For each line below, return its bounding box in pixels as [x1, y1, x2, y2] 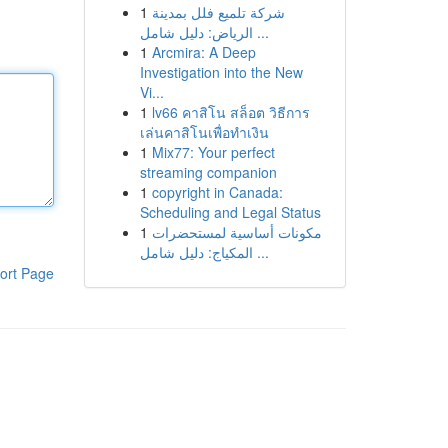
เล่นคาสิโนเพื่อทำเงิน [139, 122, 269, 142]
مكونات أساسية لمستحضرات [151, 222, 322, 242]
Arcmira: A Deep [151, 42, 256, 62]
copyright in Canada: [151, 182, 283, 202]
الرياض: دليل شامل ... [252, 22, 269, 42]
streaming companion [139, 162, 277, 182]
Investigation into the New [139, 62, 303, 82]
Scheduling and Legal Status [139, 202, 321, 222]
